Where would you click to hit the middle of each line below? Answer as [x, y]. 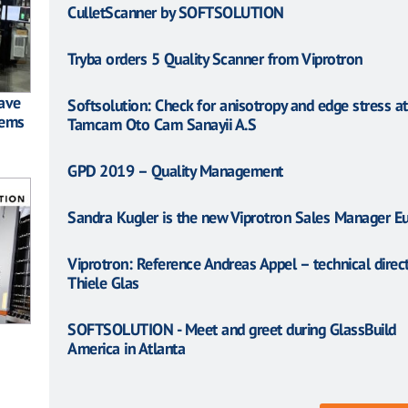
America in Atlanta [126, 348]
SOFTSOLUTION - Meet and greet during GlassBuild [232, 329]
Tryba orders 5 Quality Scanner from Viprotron [215, 58]
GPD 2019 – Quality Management [175, 170]
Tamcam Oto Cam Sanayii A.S [162, 124]
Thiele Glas [103, 282]
